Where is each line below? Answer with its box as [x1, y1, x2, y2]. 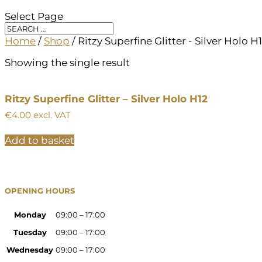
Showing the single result [5, 56, 130, 68]
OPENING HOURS [5, 186, 75, 196]
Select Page [5, 10, 63, 22]
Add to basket [5, 134, 74, 146]
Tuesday [13, 227, 47, 237]
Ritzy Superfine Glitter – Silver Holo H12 [5, 93, 208, 105]
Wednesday [6, 245, 53, 255]
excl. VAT [31, 109, 71, 120]
